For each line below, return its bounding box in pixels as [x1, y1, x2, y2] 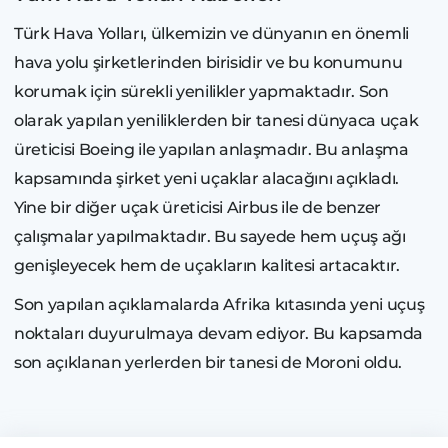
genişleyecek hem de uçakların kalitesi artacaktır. [14, 256, 400, 276]
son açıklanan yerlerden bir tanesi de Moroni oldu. [14, 353, 403, 373]
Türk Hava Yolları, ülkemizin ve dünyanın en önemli [14, 24, 410, 44]
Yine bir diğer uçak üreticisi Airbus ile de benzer [14, 198, 382, 218]
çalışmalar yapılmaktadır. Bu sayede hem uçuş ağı [14, 227, 406, 247]
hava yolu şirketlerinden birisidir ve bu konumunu [14, 53, 403, 73]
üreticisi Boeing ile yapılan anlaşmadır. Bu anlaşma [14, 140, 409, 160]
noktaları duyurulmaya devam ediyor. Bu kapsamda [14, 324, 424, 344]
